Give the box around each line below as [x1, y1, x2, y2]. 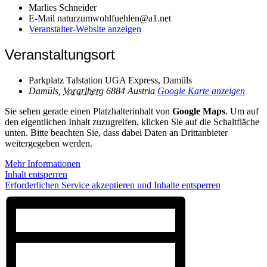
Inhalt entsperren [5, 169, 67, 179]
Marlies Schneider [29, 2, 97, 13]
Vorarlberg [63, 85, 104, 96]
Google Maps [172, 105, 225, 116]
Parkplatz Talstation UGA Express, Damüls [29, 74, 192, 85]
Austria [128, 85, 155, 96]
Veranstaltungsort [5, 46, 115, 63]
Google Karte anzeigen [157, 85, 245, 96]
